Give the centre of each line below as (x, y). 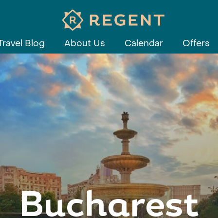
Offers (196, 44)
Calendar (144, 44)
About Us (85, 44)
